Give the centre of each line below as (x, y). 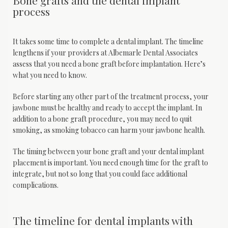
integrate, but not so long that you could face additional (100, 174)
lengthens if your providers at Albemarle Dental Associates (105, 52)
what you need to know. (50, 75)
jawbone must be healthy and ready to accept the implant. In (107, 107)
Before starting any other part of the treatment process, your (111, 96)
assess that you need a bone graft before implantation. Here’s (109, 64)
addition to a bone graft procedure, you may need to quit (102, 119)
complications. (36, 185)
